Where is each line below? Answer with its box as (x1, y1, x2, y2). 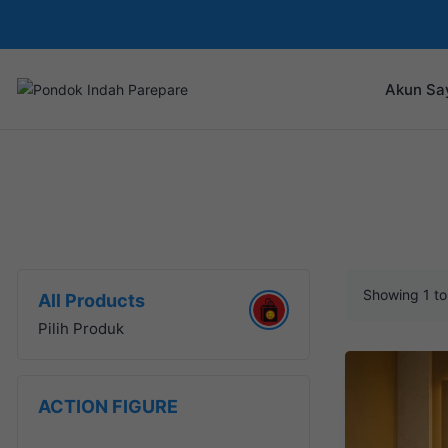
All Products (38, 290, 145, 311)
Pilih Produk (38, 319, 124, 338)
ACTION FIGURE (38, 396, 178, 417)
